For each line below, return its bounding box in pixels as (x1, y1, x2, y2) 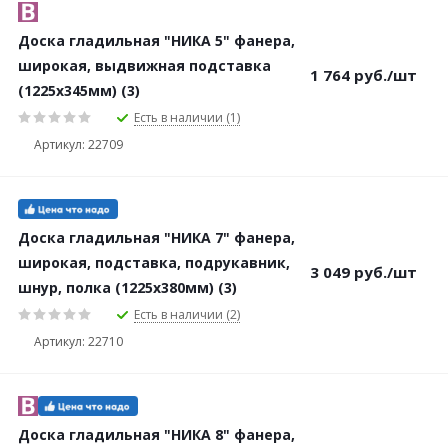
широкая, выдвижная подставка (18, 56, 271, 75)
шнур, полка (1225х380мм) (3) (18, 278, 237, 297)
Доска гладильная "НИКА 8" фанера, (18, 425, 295, 444)
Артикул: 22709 (34, 135, 123, 153)
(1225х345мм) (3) (18, 81, 140, 100)
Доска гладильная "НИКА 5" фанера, (18, 31, 295, 50)
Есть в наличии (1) (134, 108, 240, 126)
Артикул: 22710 (34, 332, 123, 350)
